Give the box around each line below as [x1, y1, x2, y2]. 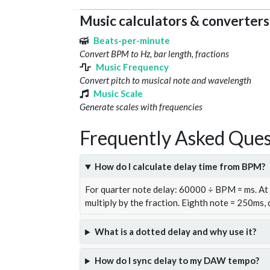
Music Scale [93, 88, 143, 99]
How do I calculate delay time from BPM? [94, 161, 265, 172]
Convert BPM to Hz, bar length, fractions [80, 48, 229, 60]
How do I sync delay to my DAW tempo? [94, 255, 259, 266]
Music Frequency [96, 61, 169, 73]
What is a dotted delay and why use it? [94, 226, 256, 237]
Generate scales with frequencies [80, 101, 202, 113]
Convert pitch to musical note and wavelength [80, 75, 251, 86]
